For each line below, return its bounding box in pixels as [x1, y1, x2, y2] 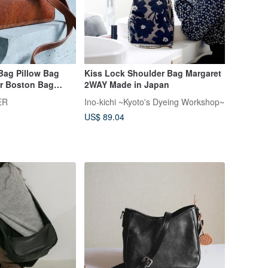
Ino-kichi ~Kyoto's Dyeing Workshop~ [84, 96, 224, 108]
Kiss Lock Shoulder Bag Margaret [84, 67, 221, 80]
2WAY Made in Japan [84, 78, 169, 91]
